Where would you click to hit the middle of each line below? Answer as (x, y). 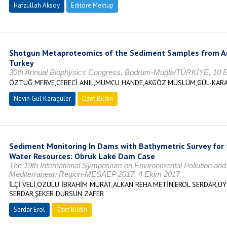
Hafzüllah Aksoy (36, 5)
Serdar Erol (29, 210)
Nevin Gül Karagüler (42, 99)
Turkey (21, 63)
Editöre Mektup (92, 5)
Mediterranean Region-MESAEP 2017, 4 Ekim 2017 (94, 174)
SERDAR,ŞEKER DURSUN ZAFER (56, 194)
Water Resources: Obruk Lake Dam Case (82, 156)
